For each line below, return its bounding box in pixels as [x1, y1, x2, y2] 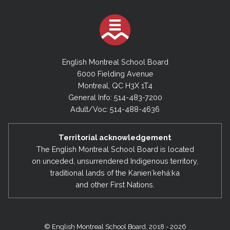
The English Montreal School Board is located [36, 144, 194, 154]
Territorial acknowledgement [59, 132, 171, 142]
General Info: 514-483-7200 [68, 93, 162, 102]
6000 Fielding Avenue [76, 69, 154, 79]
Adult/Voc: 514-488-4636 [70, 105, 160, 114]
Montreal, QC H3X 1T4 [78, 81, 152, 90]
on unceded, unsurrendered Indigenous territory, [32, 156, 198, 165]
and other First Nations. [75, 180, 155, 189]
